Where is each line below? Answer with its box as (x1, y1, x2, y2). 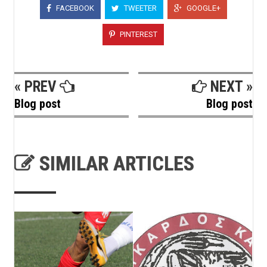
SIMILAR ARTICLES (35, 151, 194, 176)
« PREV (14, 78, 60, 96)
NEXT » (207, 78, 253, 96)
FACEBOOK (54, 3, 94, 13)
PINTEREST (118, 29, 157, 39)
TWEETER (122, 3, 157, 13)
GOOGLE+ (184, 3, 221, 13)
